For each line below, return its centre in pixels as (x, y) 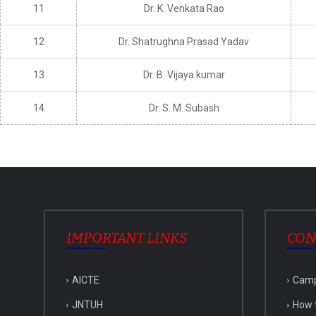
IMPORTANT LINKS (127, 238)
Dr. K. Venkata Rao (184, 9)
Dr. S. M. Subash (184, 108)
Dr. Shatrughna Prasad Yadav (184, 42)
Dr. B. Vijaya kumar (184, 75)
